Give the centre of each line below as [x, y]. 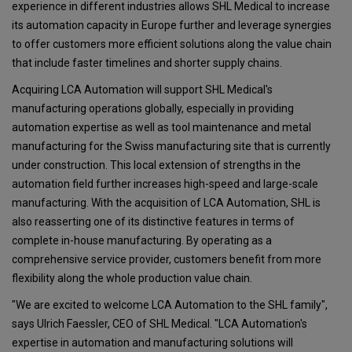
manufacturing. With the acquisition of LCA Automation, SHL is [166, 202]
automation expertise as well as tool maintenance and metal [161, 127]
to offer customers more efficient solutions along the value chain [172, 44]
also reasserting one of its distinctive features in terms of [153, 221]
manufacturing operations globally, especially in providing [153, 108]
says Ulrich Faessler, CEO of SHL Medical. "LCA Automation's [159, 323]
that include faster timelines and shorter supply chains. [147, 62]
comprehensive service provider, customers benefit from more [167, 259]
